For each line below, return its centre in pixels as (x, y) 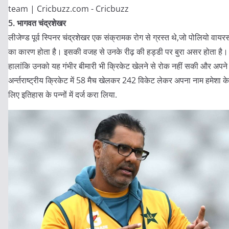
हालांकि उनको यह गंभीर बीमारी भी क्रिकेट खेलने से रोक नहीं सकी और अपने (118, 66)
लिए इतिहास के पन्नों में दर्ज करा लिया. (63, 95)
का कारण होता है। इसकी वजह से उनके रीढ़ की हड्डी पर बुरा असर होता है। (118, 52)
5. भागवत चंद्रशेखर (37, 23)
